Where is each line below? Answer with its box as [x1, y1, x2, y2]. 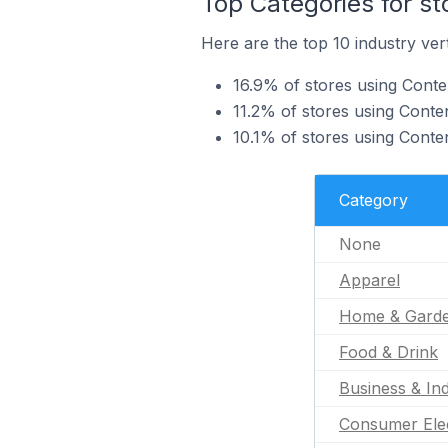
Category [339, 190, 408, 210]
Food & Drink [339, 342, 438, 362]
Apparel [339, 270, 400, 290]
